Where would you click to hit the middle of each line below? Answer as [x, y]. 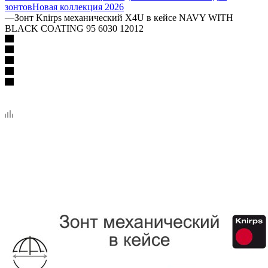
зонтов [19, 7]
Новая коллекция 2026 [78, 7]
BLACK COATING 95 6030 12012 [74, 28]
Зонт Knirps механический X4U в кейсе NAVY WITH [124, 17]
